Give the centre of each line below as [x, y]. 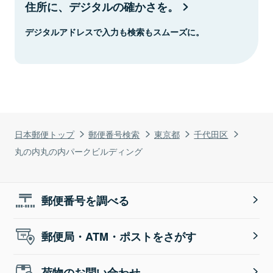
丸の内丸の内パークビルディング [79, 151]
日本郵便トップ [44, 133]
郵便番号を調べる [86, 200]
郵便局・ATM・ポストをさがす [119, 236]
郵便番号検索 [114, 133]
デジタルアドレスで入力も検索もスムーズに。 [115, 31]
